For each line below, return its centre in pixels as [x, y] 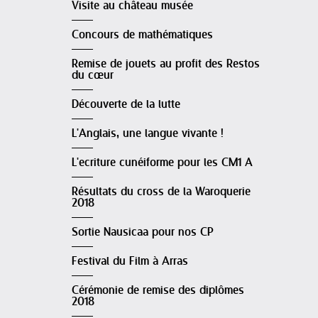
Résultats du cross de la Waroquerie [161, 192]
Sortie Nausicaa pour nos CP [143, 232]
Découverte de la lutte [126, 105]
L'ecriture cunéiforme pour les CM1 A [162, 163]
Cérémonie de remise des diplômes [158, 291]
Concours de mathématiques [142, 35]
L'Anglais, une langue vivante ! [148, 134]
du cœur [93, 76]
